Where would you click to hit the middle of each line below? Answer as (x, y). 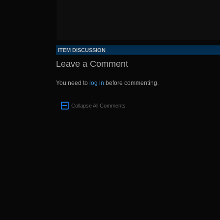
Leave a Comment (92, 64)
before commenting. (131, 83)
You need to (73, 83)
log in (97, 83)
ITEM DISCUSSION (82, 50)
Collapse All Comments (98, 106)
